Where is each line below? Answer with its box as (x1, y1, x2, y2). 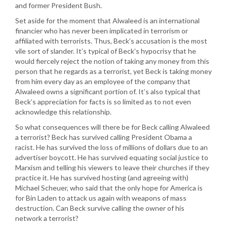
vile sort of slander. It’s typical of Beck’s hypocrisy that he (15, 47, 196, 55)
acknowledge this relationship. (15, 107, 111, 116)
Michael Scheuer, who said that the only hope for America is (15, 183, 203, 192)
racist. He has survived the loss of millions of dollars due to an (15, 143, 208, 152)
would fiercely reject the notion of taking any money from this (15, 57, 209, 65)
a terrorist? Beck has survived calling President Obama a (15, 133, 192, 141)
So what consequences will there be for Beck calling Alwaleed (15, 123, 210, 131)
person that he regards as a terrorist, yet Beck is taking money (15, 67, 212, 75)
